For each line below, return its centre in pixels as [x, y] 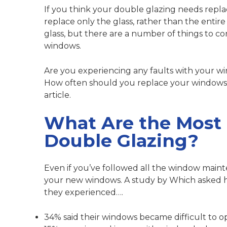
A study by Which [160, 180]
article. [58, 95]
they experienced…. [84, 193]
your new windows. [84, 180]
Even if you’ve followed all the [106, 168]
